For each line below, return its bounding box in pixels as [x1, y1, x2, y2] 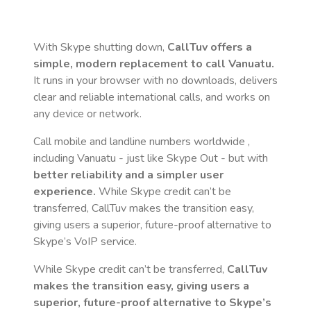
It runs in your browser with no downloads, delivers [33, 73, 278, 88]
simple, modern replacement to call [33, 56, 228, 72]
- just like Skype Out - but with [116, 151, 268, 166]
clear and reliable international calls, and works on [33, 90, 270, 105]
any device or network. [33, 106, 142, 121]
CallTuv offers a [167, 40, 252, 55]
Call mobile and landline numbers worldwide [33, 134, 248, 149]
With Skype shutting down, [33, 40, 167, 55]
